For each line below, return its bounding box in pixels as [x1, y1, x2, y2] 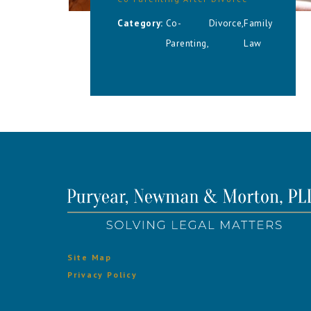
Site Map [67, 252, 112, 263]
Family [243, 16, 273, 29]
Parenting [165, 36, 207, 49]
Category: [117, 16, 166, 29]
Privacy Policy [67, 269, 137, 280]
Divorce [208, 16, 242, 29]
